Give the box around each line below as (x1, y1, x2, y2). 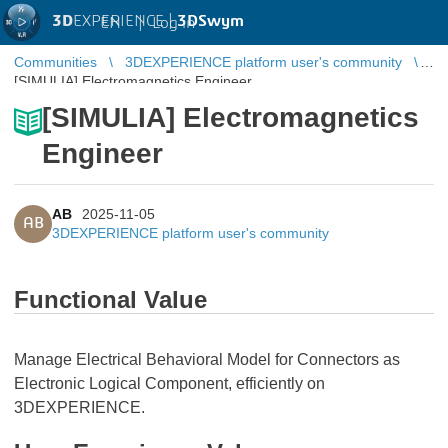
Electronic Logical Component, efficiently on (14, 375, 325, 392)
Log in (152, 14, 195, 31)
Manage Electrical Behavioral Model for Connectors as (14, 351, 400, 368)
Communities (14, 54, 97, 70)
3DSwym (177, 13, 244, 29)
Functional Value (14, 286, 207, 313)
